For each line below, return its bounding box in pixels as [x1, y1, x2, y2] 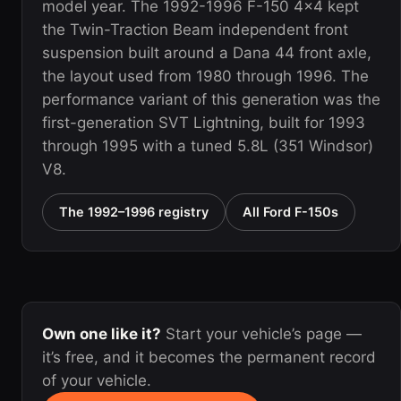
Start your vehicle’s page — [161, 324, 362, 343]
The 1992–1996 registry [59, 203, 209, 220]
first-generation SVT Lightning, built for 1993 [42, 113, 365, 132]
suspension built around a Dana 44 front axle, [42, 43, 371, 62]
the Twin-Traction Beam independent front [42, 20, 348, 38]
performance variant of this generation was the [42, 90, 380, 108]
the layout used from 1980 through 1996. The [42, 66, 369, 85]
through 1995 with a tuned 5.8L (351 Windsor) [42, 136, 373, 155]
